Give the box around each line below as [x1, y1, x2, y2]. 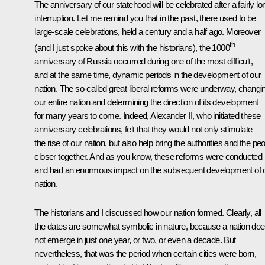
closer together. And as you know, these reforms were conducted [34, 151, 263, 161]
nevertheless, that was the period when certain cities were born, [34, 248, 256, 258]
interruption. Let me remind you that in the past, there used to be [34, 12, 256, 23]
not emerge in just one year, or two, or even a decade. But [34, 234, 236, 245]
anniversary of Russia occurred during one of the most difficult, [34, 56, 253, 66]
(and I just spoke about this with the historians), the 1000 [34, 42, 230, 53]
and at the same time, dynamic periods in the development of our [34, 69, 261, 80]
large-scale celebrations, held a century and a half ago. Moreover [34, 26, 261, 37]
